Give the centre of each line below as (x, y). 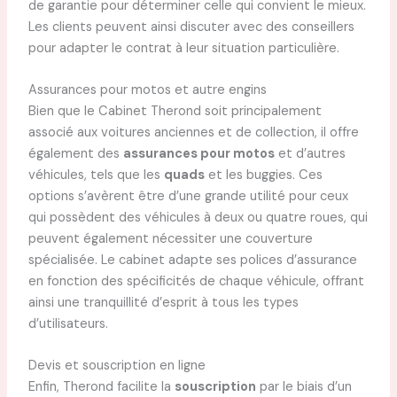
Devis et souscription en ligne (117, 366)
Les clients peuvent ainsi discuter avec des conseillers (191, 27)
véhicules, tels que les (96, 175)
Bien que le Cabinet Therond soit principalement (175, 111)
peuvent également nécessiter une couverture (170, 238)
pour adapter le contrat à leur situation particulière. (183, 48)
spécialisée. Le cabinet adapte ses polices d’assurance (192, 260)
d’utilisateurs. (68, 323)
